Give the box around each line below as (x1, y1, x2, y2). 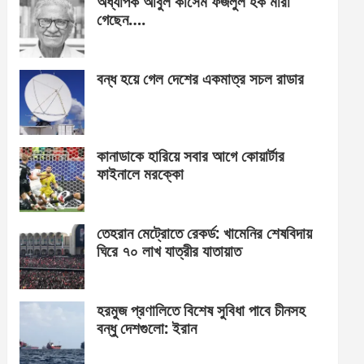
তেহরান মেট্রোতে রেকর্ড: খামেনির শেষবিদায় (97, 223, 313, 245)
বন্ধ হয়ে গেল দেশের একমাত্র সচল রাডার (97, 68, 305, 90)
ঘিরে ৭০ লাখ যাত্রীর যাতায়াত (97, 240, 242, 262)
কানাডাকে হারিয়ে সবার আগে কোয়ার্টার (97, 145, 285, 167)
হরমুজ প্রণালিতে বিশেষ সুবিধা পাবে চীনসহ (97, 300, 306, 322)
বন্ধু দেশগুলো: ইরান (97, 318, 197, 340)
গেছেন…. (97, 9, 146, 31)
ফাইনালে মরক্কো (97, 163, 184, 185)
